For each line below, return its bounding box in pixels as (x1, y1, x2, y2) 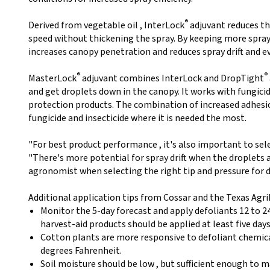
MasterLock (28, 72, 77, 85)
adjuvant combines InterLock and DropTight (80, 72, 264, 85)
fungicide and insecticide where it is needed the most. (28, 111, 246, 125)
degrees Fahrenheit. (40, 244, 124, 257)
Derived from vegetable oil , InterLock (28, 19, 184, 32)
